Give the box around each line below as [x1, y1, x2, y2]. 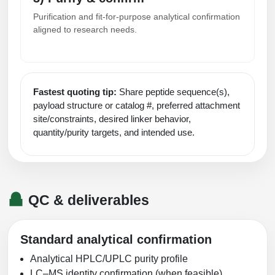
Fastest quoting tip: [33, 86, 117, 97]
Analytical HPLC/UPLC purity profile [30, 254, 188, 265]
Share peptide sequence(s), [117, 86, 230, 97]
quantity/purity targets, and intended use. [33, 126, 195, 137]
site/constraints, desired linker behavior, [33, 113, 191, 124]
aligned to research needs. [33, 24, 137, 34]
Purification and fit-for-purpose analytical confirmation [33, 11, 240, 21]
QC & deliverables [25, 192, 149, 208]
